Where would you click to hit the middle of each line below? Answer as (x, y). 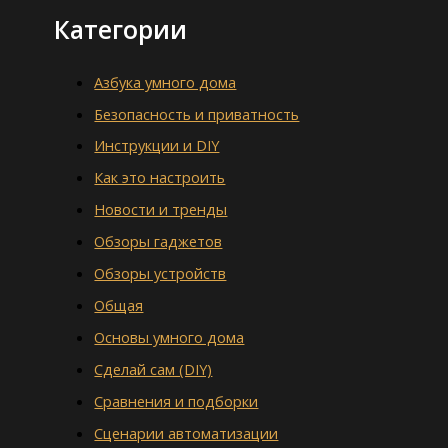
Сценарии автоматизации (186, 432)
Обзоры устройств (160, 273)
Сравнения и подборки (176, 400)
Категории (121, 29)
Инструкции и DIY (157, 145)
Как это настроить (160, 177)
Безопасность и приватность (197, 113)
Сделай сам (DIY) (153, 369)
